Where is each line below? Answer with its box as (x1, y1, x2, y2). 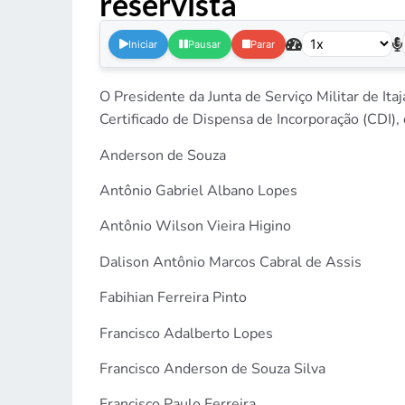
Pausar (187, 37, 221, 51)
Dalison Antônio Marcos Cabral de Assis (99, 251, 362, 272)
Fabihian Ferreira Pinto (99, 287, 247, 308)
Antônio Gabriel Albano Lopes (99, 180, 297, 201)
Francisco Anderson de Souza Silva (99, 358, 325, 379)
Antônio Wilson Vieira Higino (99, 216, 291, 237)
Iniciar (127, 37, 157, 51)
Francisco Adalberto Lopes (99, 323, 273, 344)
